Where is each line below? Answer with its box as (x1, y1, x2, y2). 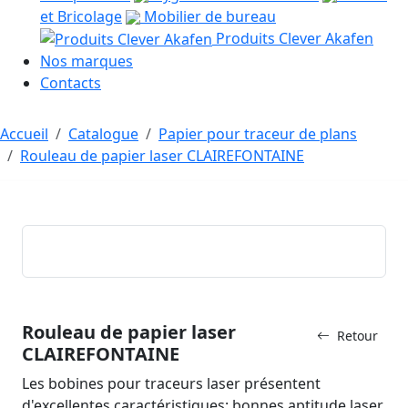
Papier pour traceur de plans (158, 124, 357, 145)
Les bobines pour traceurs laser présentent (22, 373, 321, 394)
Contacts (40, 73, 101, 94)
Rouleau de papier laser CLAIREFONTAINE (20, 146, 304, 167)
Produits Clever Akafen (212, 27, 373, 48)
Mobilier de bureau (140, 5, 276, 26)
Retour (337, 327, 378, 345)
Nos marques (40, 51, 133, 72)
